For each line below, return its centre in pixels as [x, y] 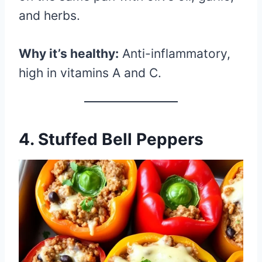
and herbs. [49, 15]
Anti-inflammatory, [175, 53]
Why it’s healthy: [69, 53]
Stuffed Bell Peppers [121, 139]
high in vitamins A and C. [90, 73]
